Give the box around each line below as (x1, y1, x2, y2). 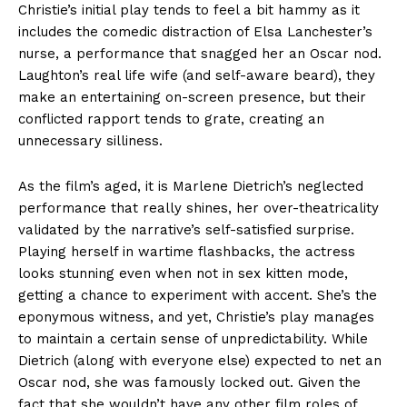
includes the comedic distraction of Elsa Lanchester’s (18, 24, 372, 41)
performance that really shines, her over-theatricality (18, 200, 379, 217)
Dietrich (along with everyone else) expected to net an (18, 352, 382, 370)
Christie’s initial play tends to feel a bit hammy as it (18, 2, 360, 19)
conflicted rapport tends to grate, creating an (18, 111, 324, 128)
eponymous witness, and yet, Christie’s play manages (18, 309, 374, 326)
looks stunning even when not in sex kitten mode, (18, 265, 348, 283)
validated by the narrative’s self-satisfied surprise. (18, 222, 354, 239)
